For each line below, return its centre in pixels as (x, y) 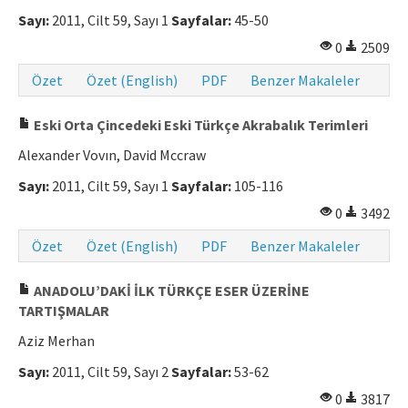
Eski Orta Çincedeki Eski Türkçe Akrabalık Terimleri (199, 125)
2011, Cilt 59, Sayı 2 (110, 372)
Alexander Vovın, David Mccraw (112, 155)
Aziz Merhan (56, 341)
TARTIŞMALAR (64, 311)
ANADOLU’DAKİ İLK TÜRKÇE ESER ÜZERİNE (170, 291)
